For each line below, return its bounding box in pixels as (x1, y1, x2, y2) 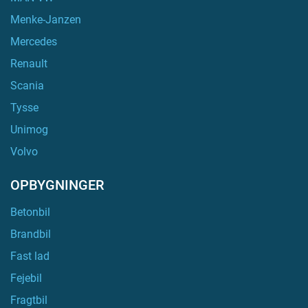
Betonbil (10, 206, 50, 219)
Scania (10, 79, 44, 92)
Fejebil (10, 272, 42, 285)
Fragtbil (10, 294, 47, 307)
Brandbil (10, 228, 51, 241)
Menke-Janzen (10, 13, 81, 26)
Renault (10, 57, 47, 70)
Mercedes (10, 35, 57, 48)
